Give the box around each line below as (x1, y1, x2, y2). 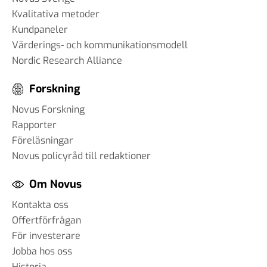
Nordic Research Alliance (12, 54, 122, 67)
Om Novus (29, 177, 82, 192)
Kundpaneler (12, 23, 68, 36)
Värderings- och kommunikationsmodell (12, 38, 188, 51)
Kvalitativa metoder (12, 7, 100, 20)
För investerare (12, 229, 80, 243)
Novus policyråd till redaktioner (12, 150, 151, 163)
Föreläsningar (12, 134, 73, 147)
